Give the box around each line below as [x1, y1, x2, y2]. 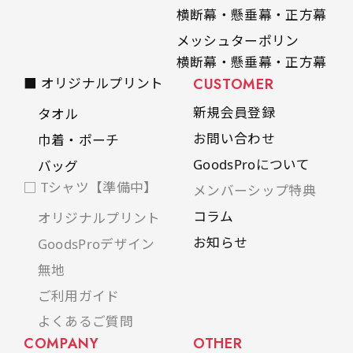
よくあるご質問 [37, 312, 134, 331]
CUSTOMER [192, 73, 274, 95]
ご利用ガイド [37, 286, 120, 305]
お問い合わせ [192, 128, 275, 147]
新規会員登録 [192, 102, 275, 121]
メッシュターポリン [176, 31, 299, 50]
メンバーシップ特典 [192, 180, 316, 199]
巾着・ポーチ [37, 130, 120, 149]
